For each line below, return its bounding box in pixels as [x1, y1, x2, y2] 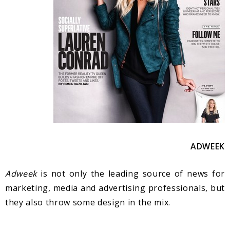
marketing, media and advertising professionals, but [5, 182, 225, 194]
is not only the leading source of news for [37, 168, 225, 180]
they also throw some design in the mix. [5, 197, 170, 208]
